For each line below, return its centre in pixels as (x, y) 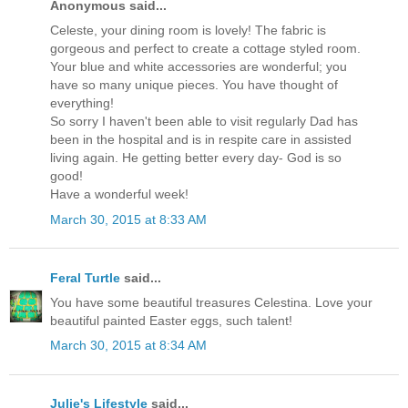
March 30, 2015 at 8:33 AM (128, 219)
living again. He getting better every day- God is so (196, 158)
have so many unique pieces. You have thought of (194, 85)
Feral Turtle (85, 277)
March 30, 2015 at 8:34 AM (128, 346)
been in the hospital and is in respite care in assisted (201, 140)
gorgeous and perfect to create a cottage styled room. (205, 49)
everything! (82, 103)
